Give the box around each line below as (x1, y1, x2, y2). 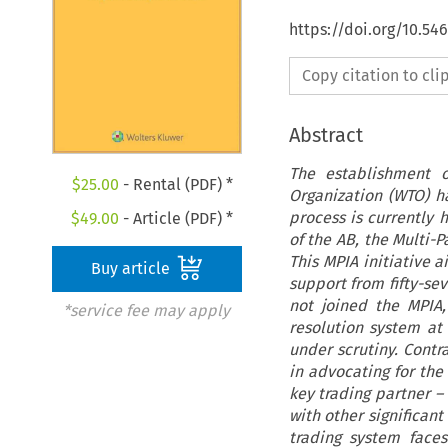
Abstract (288, 122, 363, 147)
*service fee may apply (62, 301, 230, 321)
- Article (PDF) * (119, 209, 234, 229)
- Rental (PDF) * (118, 175, 233, 195)
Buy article (91, 259, 175, 279)
